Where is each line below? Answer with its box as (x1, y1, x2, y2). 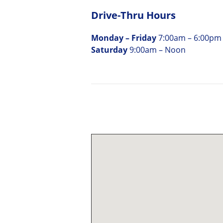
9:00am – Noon (129, 44, 186, 56)
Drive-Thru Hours (91, 8, 176, 22)
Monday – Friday (91, 32, 158, 44)
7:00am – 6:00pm (158, 32, 222, 44)
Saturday (91, 44, 129, 56)
